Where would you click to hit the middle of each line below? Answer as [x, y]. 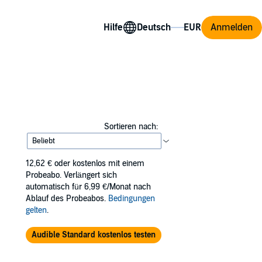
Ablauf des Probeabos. [67, 199]
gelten [36, 210]
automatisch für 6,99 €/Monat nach [88, 187]
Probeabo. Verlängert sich [71, 175]
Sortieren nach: [131, 127]
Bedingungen [132, 199]
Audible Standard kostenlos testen [93, 235]
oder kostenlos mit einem [99, 163]
